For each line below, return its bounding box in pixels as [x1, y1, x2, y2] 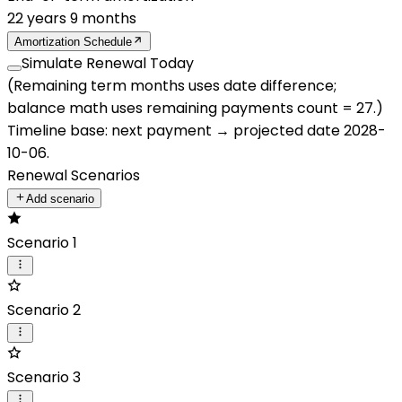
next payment [111, 120, 212, 141]
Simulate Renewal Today [22, 53, 194, 74]
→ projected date [212, 120, 340, 141]
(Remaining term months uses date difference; [7, 75, 336, 96]
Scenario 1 [7, 232, 77, 253]
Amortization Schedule [14, 35, 132, 48]
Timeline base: [7, 120, 111, 141]
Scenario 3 [7, 367, 81, 388]
